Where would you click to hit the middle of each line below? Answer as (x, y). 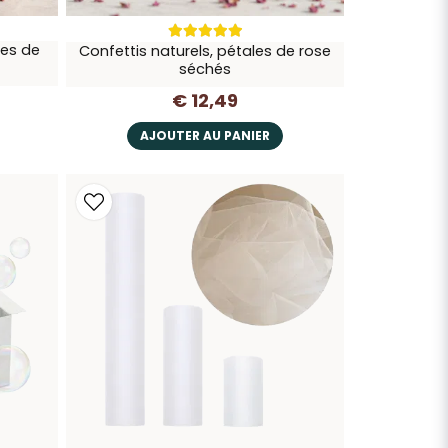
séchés (205, 69)
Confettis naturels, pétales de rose (205, 51)
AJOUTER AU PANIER (205, 135)
